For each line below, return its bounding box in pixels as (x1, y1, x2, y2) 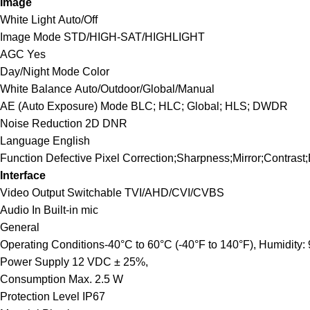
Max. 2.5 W (69, 273, 123, 285)
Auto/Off (58, 14, 98, 26)
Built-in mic (44, 204, 98, 216)
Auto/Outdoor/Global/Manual (75, 83, 215, 95)
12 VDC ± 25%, (72, 256, 148, 268)
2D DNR (85, 118, 127, 129)
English (53, 135, 90, 147)
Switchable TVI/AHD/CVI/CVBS (67, 187, 224, 199)
